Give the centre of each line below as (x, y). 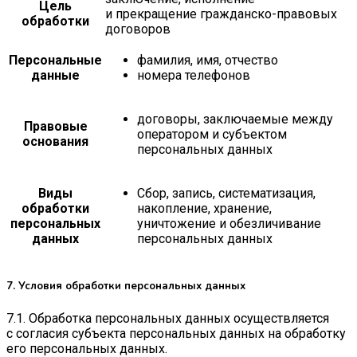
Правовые (55, 126)
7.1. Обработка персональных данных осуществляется (168, 319)
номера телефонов (194, 75)
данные (55, 75)
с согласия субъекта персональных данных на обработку (176, 334)
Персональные (55, 60)
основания (55, 141)
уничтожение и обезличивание (229, 223)
